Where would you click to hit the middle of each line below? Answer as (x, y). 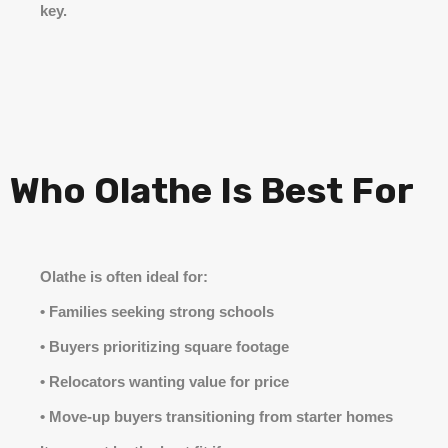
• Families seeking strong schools (157, 311)
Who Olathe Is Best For (212, 190)
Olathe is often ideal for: (124, 276)
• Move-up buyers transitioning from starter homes (216, 416)
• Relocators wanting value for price (164, 381)
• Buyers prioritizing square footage (164, 346)
